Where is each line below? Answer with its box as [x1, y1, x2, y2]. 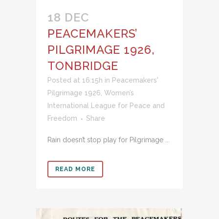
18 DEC [47, 10, 89, 25]
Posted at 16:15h [47, 76, 103, 85]
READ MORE [55, 166, 95, 173]
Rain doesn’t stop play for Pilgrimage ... [47, 136, 170, 144]
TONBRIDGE [47, 59, 118, 73]
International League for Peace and [47, 102, 165, 110]
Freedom [47, 114, 77, 123]
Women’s [104, 89, 134, 97]
